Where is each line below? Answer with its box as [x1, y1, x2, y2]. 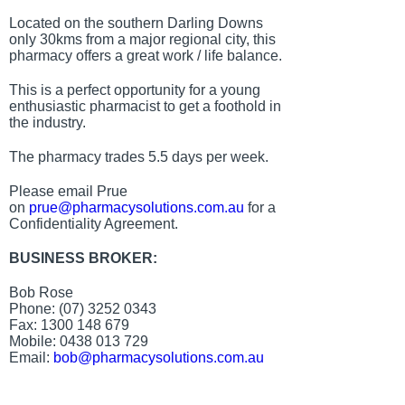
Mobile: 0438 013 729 [9, 334, 148, 350]
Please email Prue [9, 184, 127, 200]
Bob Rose [9, 285, 73, 301]
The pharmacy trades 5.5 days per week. [9, 149, 268, 165]
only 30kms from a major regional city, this [9, 32, 276, 48]
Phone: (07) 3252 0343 [9, 301, 156, 317]
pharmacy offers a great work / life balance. [9, 48, 282, 64]
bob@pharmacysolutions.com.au [53, 350, 264, 366]
